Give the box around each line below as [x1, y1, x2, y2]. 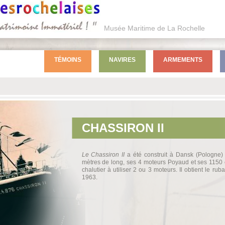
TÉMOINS [54, 56, 81, 63]
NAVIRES [108, 56, 136, 63]
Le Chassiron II [81, 151, 125, 158]
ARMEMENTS [163, 56, 202, 63]
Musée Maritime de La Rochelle [103, 24, 205, 32]
